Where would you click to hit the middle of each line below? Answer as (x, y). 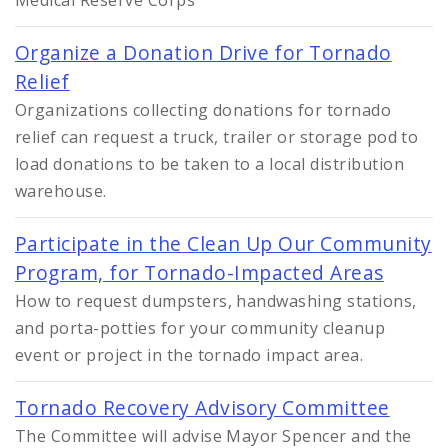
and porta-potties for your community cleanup (200, 328)
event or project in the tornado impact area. (189, 355)
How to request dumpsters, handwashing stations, (216, 301)
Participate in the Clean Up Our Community (223, 244)
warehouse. (61, 191)
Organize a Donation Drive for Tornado (203, 53)
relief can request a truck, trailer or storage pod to (217, 137)
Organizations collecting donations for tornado (203, 110)
